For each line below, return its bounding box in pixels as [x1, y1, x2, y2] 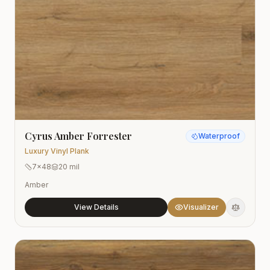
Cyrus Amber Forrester [25, 130, 132, 142]
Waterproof [198, 131, 240, 140]
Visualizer [183, 202, 219, 212]
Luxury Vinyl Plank [25, 146, 89, 155]
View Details [74, 202, 119, 212]
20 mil [58, 162, 80, 171]
